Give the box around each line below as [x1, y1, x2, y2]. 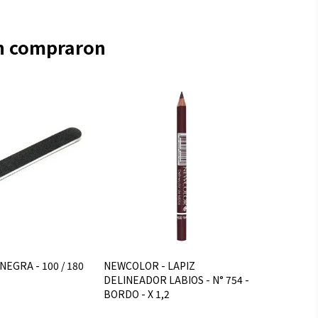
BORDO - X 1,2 [104, 287, 170, 301]
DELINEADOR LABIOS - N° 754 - [104, 273, 249, 287]
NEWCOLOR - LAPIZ [104, 258, 195, 273]
